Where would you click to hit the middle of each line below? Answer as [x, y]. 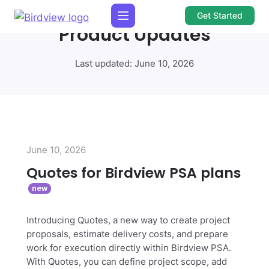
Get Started [219, 15]
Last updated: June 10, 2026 [134, 64]
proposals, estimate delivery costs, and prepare [127, 234]
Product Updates [134, 35]
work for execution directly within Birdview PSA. [129, 248]
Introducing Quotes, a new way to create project [128, 220]
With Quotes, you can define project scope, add [127, 262]
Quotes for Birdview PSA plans [134, 173]
